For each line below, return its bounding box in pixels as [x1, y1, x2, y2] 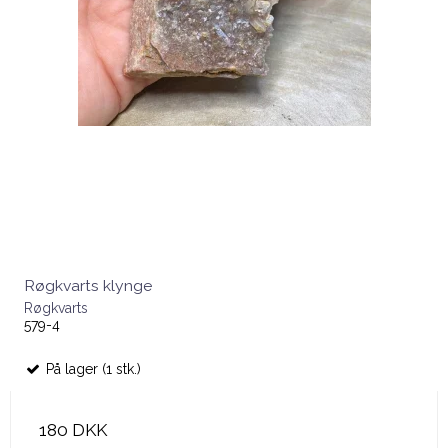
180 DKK [39, 420, 107, 441]
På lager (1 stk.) [42, 361, 141, 378]
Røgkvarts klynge [24, 276, 152, 296]
